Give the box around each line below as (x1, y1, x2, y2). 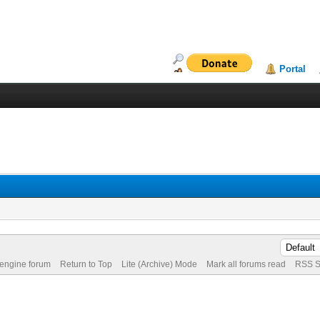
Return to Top (59, 259, 112, 269)
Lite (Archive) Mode (121, 259, 197, 269)
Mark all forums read (206, 259, 286, 269)
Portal (279, 64, 306, 74)
